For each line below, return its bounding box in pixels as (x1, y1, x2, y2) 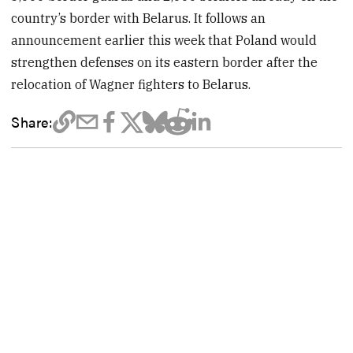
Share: (11, 111, 53, 132)
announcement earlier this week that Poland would (11, 32, 318, 49)
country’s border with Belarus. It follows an (11, 10, 266, 27)
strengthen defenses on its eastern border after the (11, 54, 318, 71)
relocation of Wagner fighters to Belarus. (11, 76, 251, 93)
